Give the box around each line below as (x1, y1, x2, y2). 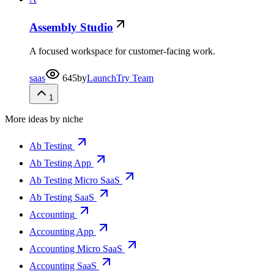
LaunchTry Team (87, 72, 154, 83)
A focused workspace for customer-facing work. (29, 45, 215, 56)
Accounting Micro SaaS (29, 243, 122, 254)
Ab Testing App (29, 157, 91, 168)
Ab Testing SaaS (29, 191, 94, 202)
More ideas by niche (5, 113, 83, 124)
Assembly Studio (29, 20, 113, 34)
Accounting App (29, 226, 94, 237)
